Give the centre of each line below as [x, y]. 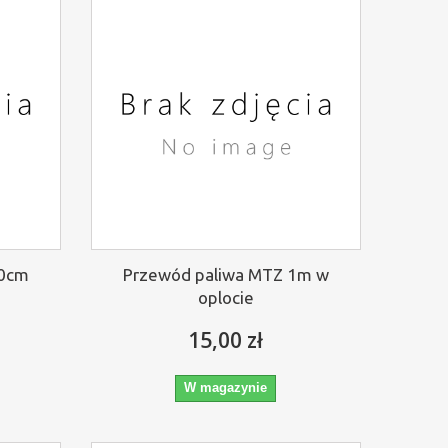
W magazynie [226, 387]
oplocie [225, 297]
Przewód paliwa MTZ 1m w [225, 274]
